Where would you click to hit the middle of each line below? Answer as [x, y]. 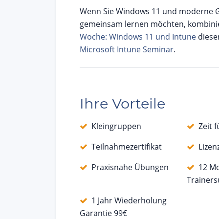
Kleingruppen [116, 126]
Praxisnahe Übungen [130, 167]
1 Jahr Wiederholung [129, 201]
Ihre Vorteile [122, 104]
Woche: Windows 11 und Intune [138, 37]
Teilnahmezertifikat [127, 147]
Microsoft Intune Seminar [127, 50]
